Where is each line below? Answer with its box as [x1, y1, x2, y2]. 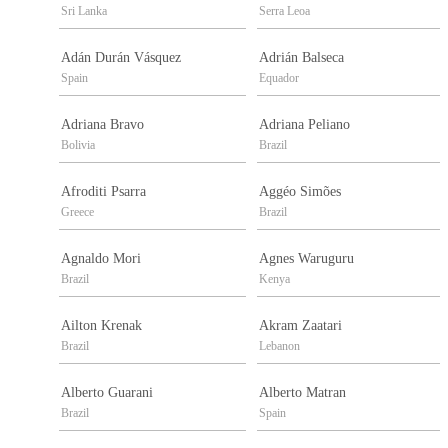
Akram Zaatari [259, 318, 342, 334]
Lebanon [259, 339, 300, 354]
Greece [61, 205, 94, 220]
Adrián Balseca [259, 50, 344, 66]
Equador [259, 71, 299, 86]
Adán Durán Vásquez [61, 50, 181, 66]
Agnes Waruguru [259, 251, 354, 267]
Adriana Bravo [61, 117, 144, 133]
